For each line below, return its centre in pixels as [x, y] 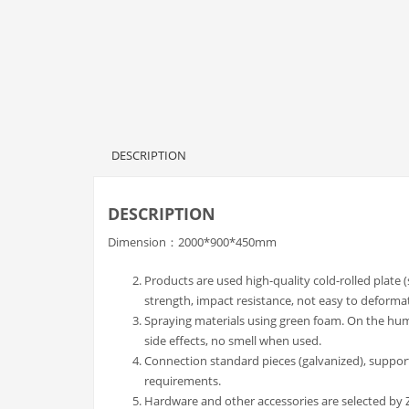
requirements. [183, 381]
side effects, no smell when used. [233, 341]
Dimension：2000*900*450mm [192, 242]
